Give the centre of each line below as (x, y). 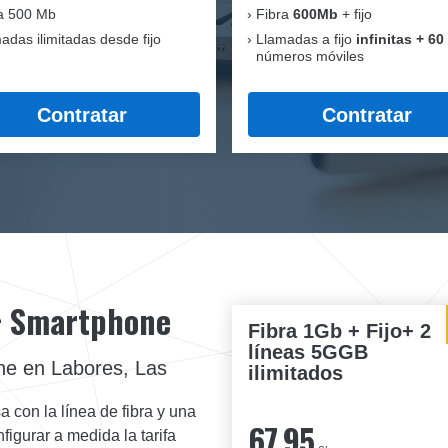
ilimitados (295, 373)
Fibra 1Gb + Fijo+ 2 (339, 331)
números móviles (310, 56)
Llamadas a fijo (306, 39)
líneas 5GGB (308, 352)
